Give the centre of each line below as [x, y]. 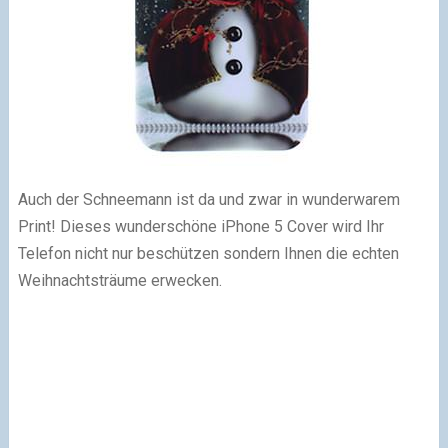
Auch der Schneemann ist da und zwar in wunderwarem [208, 199]
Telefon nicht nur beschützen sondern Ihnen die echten [208, 253]
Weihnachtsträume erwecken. [119, 280]
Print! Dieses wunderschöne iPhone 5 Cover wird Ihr [200, 226]
